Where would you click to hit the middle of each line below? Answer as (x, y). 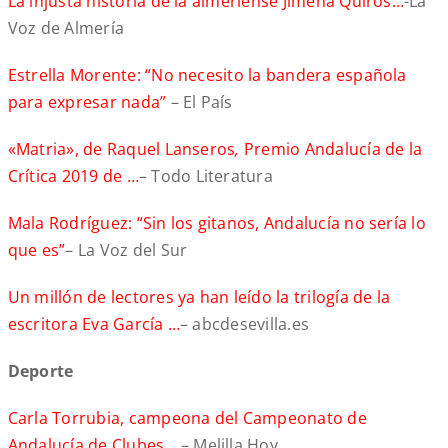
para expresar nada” (87, 102)
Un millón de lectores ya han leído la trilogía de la (199, 297)
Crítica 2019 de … (73, 176)
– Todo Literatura (205, 176)
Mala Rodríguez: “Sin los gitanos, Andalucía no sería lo (216, 223)
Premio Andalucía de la (331, 149)
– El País (199, 102)
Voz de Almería (66, 28)
